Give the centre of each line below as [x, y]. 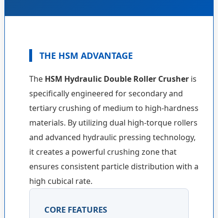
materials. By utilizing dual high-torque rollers [113, 122]
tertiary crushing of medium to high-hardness [114, 108]
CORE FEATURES [75, 209]
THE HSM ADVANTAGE [86, 55]
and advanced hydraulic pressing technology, [112, 137]
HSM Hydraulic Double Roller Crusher [117, 79]
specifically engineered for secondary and [106, 93]
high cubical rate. [61, 181]
